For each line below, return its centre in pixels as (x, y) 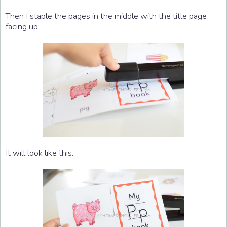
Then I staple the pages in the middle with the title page (106, 16)
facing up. (23, 26)
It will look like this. (40, 153)
